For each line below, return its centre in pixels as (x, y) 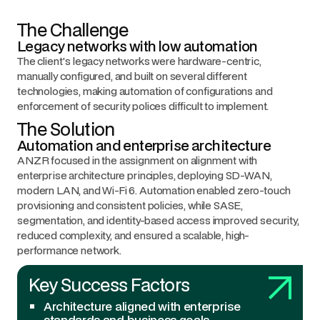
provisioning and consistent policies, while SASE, (130, 205)
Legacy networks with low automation (137, 46)
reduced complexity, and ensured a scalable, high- (134, 235)
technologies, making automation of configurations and (145, 91)
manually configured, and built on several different (132, 76)
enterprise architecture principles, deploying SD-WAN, (145, 175)
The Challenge (73, 30)
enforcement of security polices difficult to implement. (143, 106)
